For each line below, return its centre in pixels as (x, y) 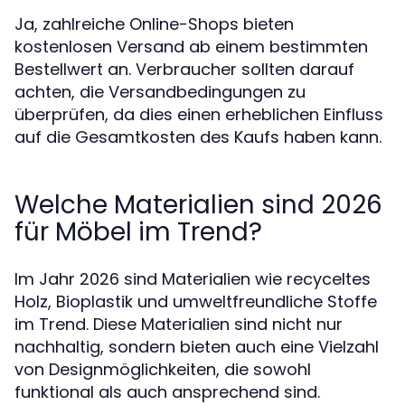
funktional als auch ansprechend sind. (167, 392)
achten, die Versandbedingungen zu (160, 92)
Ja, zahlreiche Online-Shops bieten (154, 24)
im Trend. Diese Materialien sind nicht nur (179, 324)
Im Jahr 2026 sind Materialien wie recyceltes (193, 279)
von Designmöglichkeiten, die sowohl (163, 369)
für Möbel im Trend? (138, 232)
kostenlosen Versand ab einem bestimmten (191, 47)
